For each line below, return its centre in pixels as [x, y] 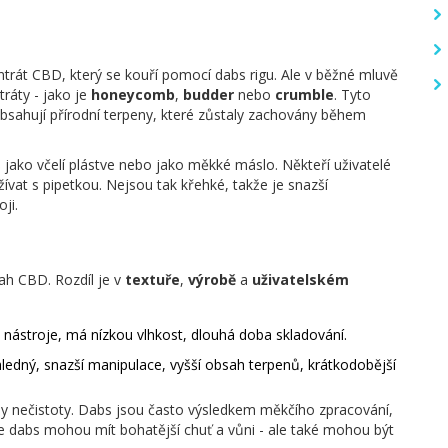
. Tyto [352, 95]
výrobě [212, 280]
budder [208, 95]
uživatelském [300, 280]
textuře [152, 280]
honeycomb [133, 95]
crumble [304, 95]
